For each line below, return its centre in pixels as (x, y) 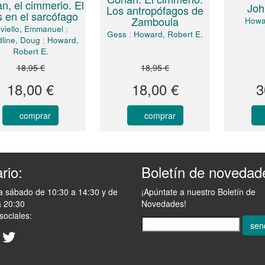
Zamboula (155, 22)
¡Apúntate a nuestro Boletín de (198, 191)
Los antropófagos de (155, 10)
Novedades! (164, 203)
